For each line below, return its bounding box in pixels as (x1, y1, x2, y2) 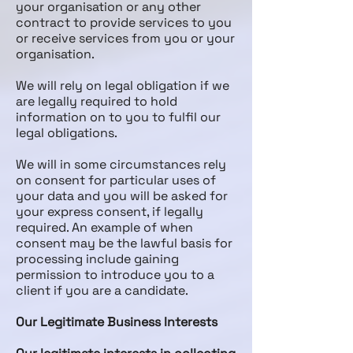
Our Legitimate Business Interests (16, 314, 217, 330)
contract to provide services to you (16, 14, 232, 31)
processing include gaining (16, 251, 179, 267)
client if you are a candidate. (16, 282, 188, 299)
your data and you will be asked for (16, 188, 228, 204)
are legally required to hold (16, 93, 177, 110)
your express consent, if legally (16, 203, 203, 220)
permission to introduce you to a (16, 266, 214, 283)
